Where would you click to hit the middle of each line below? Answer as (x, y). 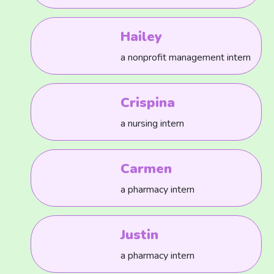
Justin (140, 235)
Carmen (146, 169)
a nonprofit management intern (186, 57)
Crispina (148, 103)
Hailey (142, 37)
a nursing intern (153, 124)
